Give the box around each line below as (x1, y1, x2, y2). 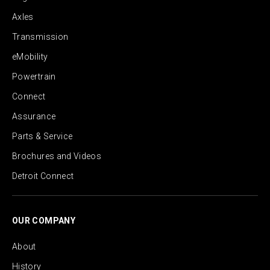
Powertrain (12, 72, 56, 82)
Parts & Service (12, 131, 73, 142)
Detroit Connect (12, 171, 74, 181)
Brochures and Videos (12, 151, 102, 162)
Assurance (12, 111, 56, 122)
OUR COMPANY (12, 216, 75, 226)
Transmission (12, 32, 69, 42)
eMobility (12, 52, 48, 62)
